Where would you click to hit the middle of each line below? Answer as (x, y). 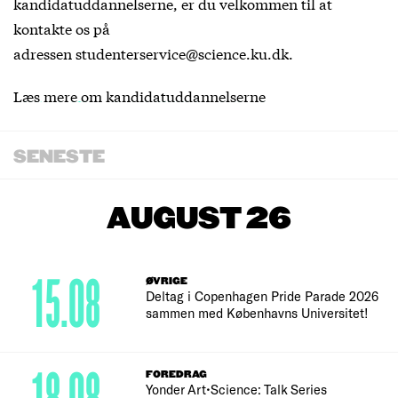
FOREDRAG (177, 374)
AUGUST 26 (199, 219)
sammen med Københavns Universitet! (258, 312)
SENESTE (59, 157)
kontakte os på (62, 28)
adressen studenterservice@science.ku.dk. (153, 52)
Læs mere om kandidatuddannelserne (139, 95)
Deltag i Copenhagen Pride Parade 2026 (263, 295)
